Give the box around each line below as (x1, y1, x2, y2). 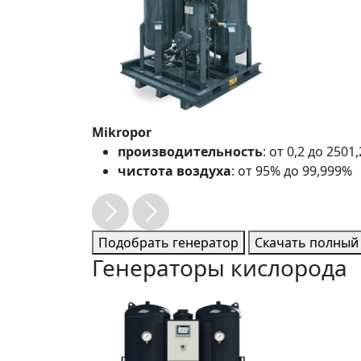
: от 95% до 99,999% (231, 162, 352, 180)
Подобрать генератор (98, 234, 239, 251)
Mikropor (92, 123, 151, 141)
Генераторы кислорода (92, 252, 347, 283)
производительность (118, 143, 263, 160)
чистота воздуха (118, 162, 231, 180)
